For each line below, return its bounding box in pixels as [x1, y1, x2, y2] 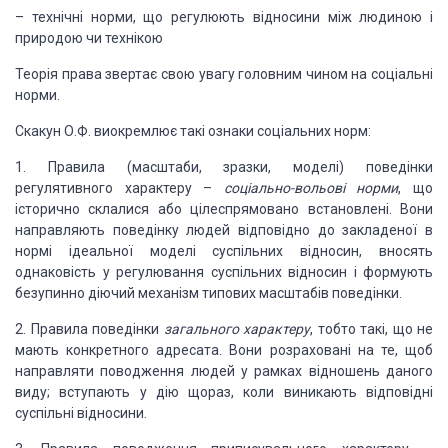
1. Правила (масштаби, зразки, [15, 159, 272, 175]
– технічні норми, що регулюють [15, 9, 245, 25]
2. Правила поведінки [15, 321, 164, 337]
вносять [362, 243, 434, 259]
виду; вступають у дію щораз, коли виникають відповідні [15, 384, 433, 400]
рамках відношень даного [248, 363, 433, 379]
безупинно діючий [15, 285, 135, 301]
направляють [15, 222, 105, 238]
